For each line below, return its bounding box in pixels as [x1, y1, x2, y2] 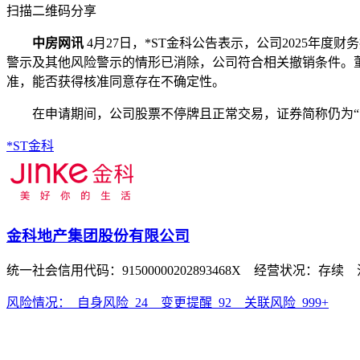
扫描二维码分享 [6, 4, 96, 18]
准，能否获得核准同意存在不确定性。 [6, 75, 225, 88]
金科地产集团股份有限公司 [6, 227, 190, 244]
